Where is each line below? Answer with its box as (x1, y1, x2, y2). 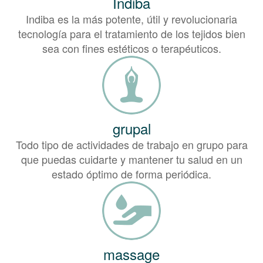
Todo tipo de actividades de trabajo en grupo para (15, 137, 248, 153)
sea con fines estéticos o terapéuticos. (42, 41, 221, 56)
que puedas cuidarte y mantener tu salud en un (21, 151, 242, 167)
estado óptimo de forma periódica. (52, 166, 211, 182)
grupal (112, 118, 151, 139)
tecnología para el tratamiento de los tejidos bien (18, 26, 245, 42)
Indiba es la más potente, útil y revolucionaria (26, 11, 237, 27)
